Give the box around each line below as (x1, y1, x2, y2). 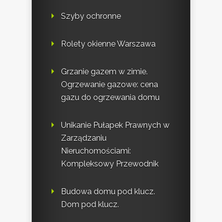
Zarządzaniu (61, 133, 107, 143)
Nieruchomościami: (61, 146, 131, 156)
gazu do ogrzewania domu (61, 93, 160, 103)
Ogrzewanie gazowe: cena (61, 80, 158, 90)
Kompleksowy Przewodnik (61, 159, 159, 169)
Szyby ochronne (61, 11, 121, 21)
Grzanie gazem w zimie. (61, 67, 148, 77)
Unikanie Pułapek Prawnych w (61, 120, 169, 130)
